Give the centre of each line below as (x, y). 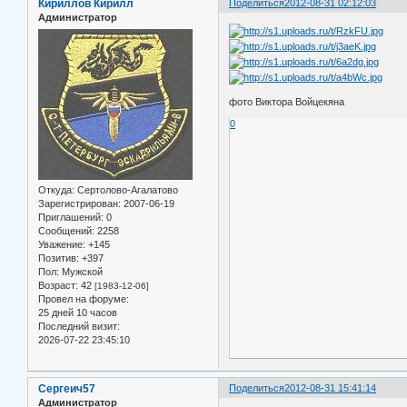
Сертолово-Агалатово (126, 189)
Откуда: (56, 189)
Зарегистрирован (78, 203)
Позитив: (59, 258)
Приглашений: (71, 217)
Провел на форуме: (84, 298)
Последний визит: (79, 326)
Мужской (81, 271)
